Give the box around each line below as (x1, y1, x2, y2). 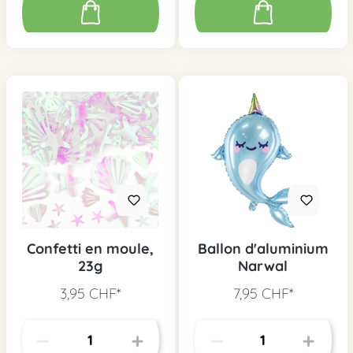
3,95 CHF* (60, 284, 121, 303)
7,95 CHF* (232, 284, 293, 303)
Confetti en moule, (27, 240, 154, 258)
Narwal (238, 257, 288, 276)
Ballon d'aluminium (197, 240, 329, 258)
